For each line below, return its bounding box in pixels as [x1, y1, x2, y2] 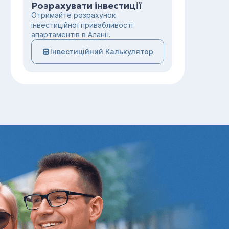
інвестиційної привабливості [31, 20, 133, 29]
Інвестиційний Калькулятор [50, 47, 153, 56]
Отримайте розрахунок [31, 11, 116, 19]
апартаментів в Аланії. [31, 30, 110, 39]
